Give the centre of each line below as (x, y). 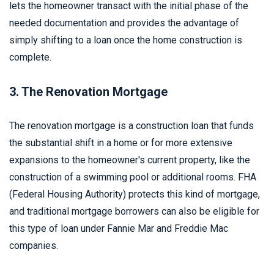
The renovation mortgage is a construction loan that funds (131, 126)
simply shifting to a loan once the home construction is (126, 40)
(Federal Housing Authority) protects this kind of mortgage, (135, 194)
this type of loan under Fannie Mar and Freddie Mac (119, 228)
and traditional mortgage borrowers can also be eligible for (134, 211)
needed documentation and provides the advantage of (124, 23)
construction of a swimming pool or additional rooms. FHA (133, 177)
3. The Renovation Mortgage (88, 92)
